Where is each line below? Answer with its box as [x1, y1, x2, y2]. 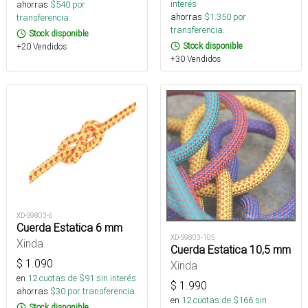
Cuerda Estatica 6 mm [16, 221, 122, 235]
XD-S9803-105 [170, 233, 215, 243]
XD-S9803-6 [16, 211, 53, 221]
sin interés [96, 272, 136, 285]
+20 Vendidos [16, 41, 67, 52]
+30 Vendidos [170, 54, 221, 65]
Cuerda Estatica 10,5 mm [170, 243, 291, 257]
